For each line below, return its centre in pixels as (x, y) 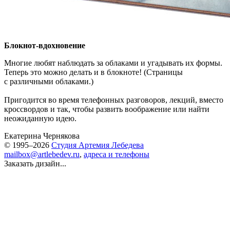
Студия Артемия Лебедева (98, 145)
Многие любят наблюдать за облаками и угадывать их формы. (113, 63)
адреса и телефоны (117, 154)
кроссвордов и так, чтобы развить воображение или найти (107, 109)
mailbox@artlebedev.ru (42, 154)
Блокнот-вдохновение (45, 45)
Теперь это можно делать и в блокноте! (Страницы (93, 72)
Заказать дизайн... (35, 164)
